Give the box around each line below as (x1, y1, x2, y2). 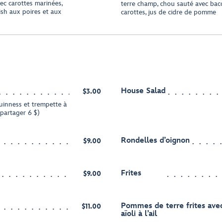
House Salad (121, 86, 166, 96)
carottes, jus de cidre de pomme (121, 8, 216, 16)
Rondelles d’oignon (121, 136, 190, 145)
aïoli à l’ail (121, 209, 157, 219)
